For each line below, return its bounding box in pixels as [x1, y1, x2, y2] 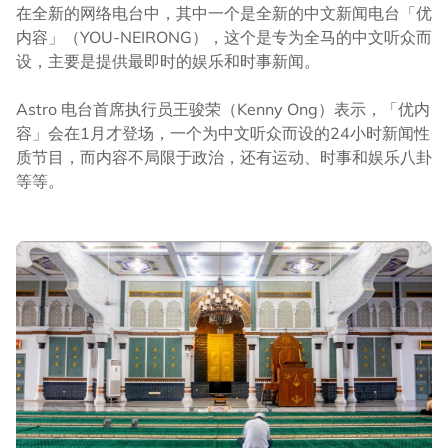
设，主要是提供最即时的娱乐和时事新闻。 [16, 51, 320, 72]
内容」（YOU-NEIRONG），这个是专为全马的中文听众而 [16, 27, 432, 48]
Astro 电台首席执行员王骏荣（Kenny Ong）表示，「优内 [16, 99, 430, 120]
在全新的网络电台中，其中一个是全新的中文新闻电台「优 [16, 3, 432, 24]
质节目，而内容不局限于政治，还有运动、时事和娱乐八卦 [16, 147, 432, 168]
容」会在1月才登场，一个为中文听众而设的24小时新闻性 [16, 123, 430, 144]
